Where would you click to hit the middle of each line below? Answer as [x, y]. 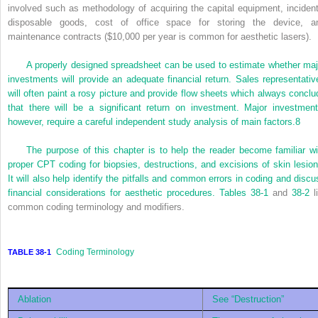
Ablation [34, 299]
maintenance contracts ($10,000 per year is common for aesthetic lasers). [160, 36]
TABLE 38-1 [29, 252]
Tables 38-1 [244, 192]
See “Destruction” [248, 299]
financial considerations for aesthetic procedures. [114, 192]
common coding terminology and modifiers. [96, 207]
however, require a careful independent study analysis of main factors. [152, 121]
